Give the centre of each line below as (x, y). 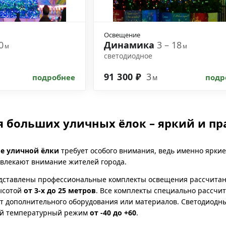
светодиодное (128, 56)
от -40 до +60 (113, 213)
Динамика (130, 45)
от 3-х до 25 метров (60, 190)
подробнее (54, 77)
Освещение (122, 35)
